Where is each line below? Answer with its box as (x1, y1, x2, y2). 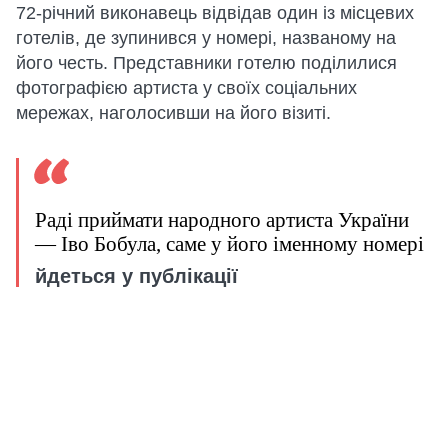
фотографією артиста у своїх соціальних (16, 78, 357, 98)
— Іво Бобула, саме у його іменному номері (35, 233, 424, 255)
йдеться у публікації (35, 265, 238, 287)
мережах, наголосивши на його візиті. (16, 103, 331, 123)
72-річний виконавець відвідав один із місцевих (16, 3, 414, 23)
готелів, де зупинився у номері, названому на (16, 28, 396, 48)
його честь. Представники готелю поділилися (16, 53, 397, 73)
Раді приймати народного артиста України (35, 209, 409, 231)
